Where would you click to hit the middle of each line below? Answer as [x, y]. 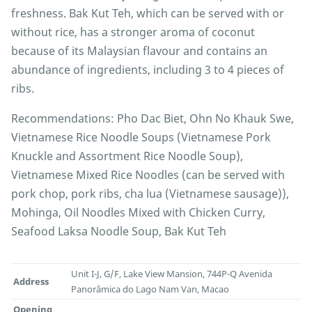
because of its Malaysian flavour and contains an [139, 51]
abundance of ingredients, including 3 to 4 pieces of [148, 70]
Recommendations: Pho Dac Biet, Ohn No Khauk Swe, [153, 119]
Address [31, 282]
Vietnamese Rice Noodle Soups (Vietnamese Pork [141, 138]
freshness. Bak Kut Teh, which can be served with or [148, 14]
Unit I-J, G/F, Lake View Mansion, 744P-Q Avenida [172, 274]
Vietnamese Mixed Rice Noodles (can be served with [148, 175]
